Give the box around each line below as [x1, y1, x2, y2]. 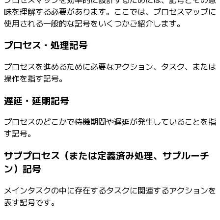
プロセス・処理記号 [4, 38, 88, 52]
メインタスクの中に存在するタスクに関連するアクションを [4, 184, 216, 196]
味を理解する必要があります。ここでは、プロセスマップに [4, 5, 216, 17]
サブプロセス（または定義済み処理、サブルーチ [4, 148, 209, 162]
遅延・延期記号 [4, 93, 69, 107]
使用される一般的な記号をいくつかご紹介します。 [4, 17, 185, 29]
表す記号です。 [4, 195, 59, 208]
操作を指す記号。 [4, 72, 67, 84]
